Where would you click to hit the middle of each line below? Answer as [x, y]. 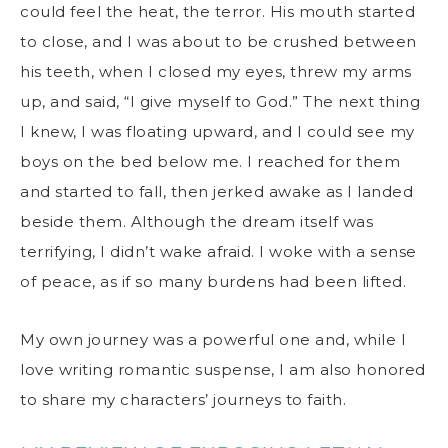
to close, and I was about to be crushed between [218, 41]
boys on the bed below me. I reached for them [210, 161]
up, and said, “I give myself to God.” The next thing [220, 101]
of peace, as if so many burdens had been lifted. [215, 281]
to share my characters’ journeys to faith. [185, 399]
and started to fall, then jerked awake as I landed [216, 191]
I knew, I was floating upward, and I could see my [217, 131]
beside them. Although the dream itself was [196, 221]
